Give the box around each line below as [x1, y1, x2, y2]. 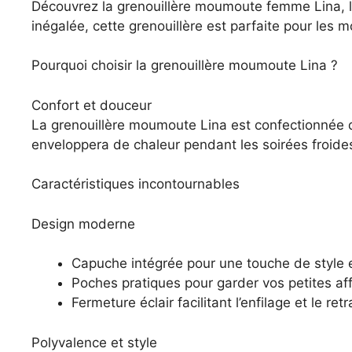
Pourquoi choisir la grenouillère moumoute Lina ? [31, 57, 338, 74]
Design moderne [31, 215, 135, 232]
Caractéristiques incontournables [31, 176, 240, 192]
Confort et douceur [31, 97, 152, 113]
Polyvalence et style [31, 334, 157, 350]
